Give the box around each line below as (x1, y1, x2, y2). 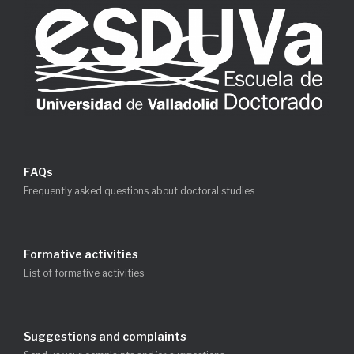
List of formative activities (24, 266, 144, 279)
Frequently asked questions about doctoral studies (24, 184, 254, 197)
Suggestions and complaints (24, 329, 186, 343)
